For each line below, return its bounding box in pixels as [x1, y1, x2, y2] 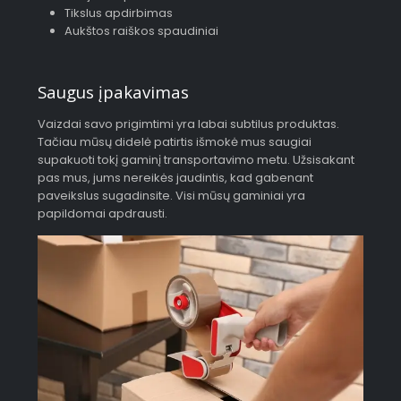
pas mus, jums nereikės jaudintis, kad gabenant [38, 168, 314, 186]
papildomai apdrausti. [38, 204, 168, 222]
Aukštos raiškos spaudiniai [64, 22, 218, 40]
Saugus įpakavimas [38, 80, 190, 103]
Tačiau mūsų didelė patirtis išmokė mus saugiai [38, 132, 312, 150]
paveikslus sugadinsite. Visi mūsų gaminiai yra [38, 186, 306, 204]
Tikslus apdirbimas [64, 4, 173, 22]
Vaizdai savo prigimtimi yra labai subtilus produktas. [38, 115, 340, 132]
